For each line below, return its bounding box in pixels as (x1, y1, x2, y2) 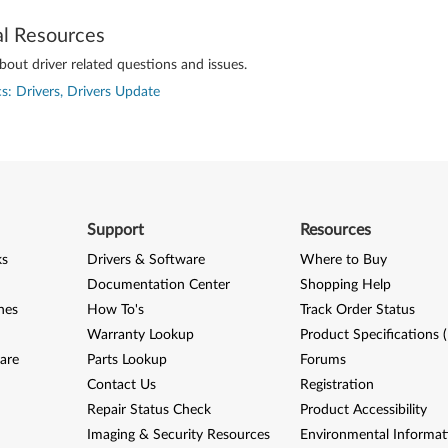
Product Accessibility (300, 403, 428, 417)
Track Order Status (300, 303, 416, 317)
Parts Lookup (86, 353, 167, 367)
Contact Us (86, 378, 156, 392)
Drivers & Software (86, 253, 205, 267)
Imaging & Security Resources (86, 428, 270, 442)
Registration (300, 378, 375, 392)
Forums (300, 353, 347, 367)
